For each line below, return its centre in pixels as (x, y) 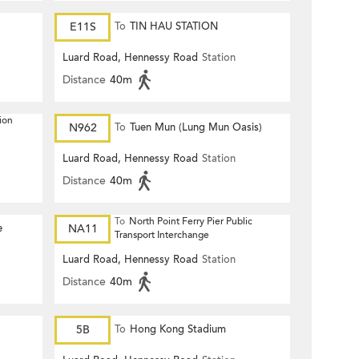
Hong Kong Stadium (178, 329)
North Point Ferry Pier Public (191, 221)
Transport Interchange (162, 235)
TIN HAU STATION (174, 26)
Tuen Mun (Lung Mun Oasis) (196, 127)
